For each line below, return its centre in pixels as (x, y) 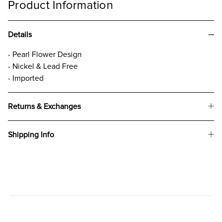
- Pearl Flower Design (45, 54)
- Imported (26, 78)
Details (20, 34)
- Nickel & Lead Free (43, 66)
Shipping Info (31, 135)
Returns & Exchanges (44, 106)
